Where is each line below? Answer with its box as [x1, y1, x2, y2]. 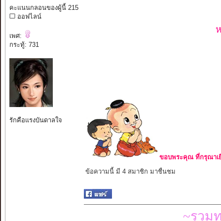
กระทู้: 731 [9, 41, 39, 49]
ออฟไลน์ [15, 13, 41, 21]
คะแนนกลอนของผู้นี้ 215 [9, 4, 78, 12]
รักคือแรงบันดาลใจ [9, 116, 62, 124]
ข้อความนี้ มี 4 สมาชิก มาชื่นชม [85, 168, 176, 176]
